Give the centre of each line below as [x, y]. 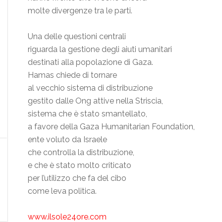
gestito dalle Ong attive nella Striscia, [95, 101]
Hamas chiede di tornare [72, 75]
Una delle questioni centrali [77, 36]
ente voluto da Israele [67, 139]
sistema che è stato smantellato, [87, 113]
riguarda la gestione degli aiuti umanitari [100, 49]
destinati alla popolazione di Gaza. [90, 62]
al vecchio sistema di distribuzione [90, 88]
